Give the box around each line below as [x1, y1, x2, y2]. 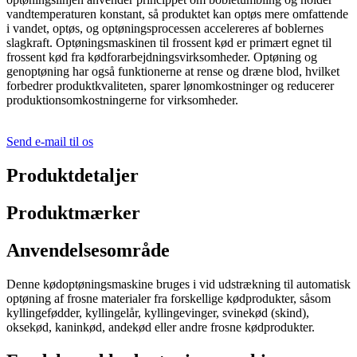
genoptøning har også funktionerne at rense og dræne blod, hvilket [6, 65, 339, 79]
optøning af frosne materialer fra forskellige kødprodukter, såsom [6, 291, 331, 305]
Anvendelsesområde [6, 239, 170, 261]
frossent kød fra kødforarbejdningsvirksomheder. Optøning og [6, 50, 317, 65]
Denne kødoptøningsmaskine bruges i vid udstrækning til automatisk [6, 277, 351, 291]
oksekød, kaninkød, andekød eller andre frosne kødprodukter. [6, 320, 315, 334]
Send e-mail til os [6, 135, 93, 149]
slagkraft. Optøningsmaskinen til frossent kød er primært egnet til [6, 36, 331, 50]
